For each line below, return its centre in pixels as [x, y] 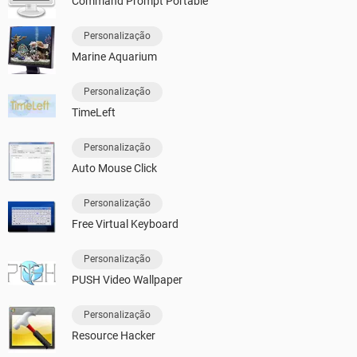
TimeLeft [94, 112]
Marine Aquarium [114, 56]
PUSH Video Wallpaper [127, 279]
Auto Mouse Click [114, 168]
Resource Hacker [114, 335]
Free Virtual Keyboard [125, 224]
